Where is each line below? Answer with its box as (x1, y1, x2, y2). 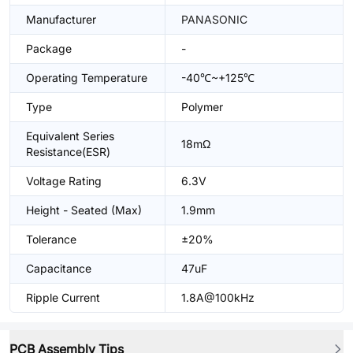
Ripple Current (26, 291, 100, 304)
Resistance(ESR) (26, 145, 110, 158)
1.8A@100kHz (181, 291, 255, 304)
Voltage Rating (26, 174, 102, 188)
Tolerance (26, 232, 76, 246)
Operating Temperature (26, 71, 147, 84)
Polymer (181, 100, 223, 113)
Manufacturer (26, 13, 96, 26)
